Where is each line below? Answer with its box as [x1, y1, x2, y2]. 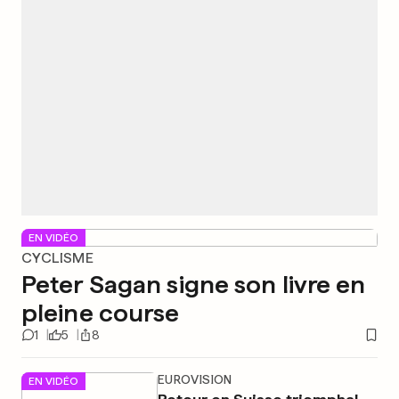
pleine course [21, 297, 180, 328]
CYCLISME [21, 249, 94, 266]
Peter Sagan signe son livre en [21, 269, 366, 299]
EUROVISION [157, 372, 232, 387]
